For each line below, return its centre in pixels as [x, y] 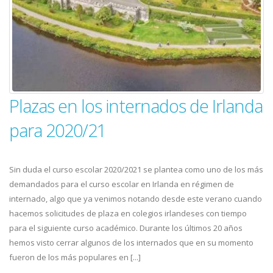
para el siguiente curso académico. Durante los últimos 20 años [126, 228]
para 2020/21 [58, 130]
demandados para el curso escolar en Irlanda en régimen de [122, 184]
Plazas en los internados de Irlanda [136, 106]
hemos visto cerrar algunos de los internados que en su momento [131, 243]
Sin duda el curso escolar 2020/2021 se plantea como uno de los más [136, 169]
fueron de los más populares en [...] [75, 257]
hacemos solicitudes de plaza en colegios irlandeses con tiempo [128, 213]
